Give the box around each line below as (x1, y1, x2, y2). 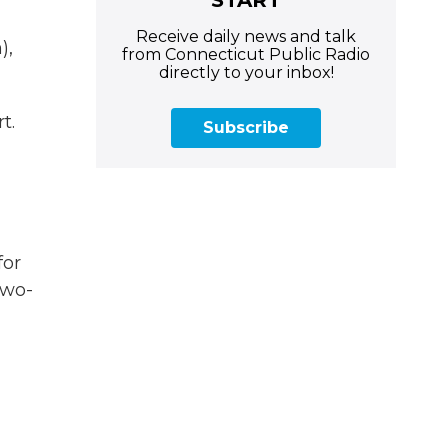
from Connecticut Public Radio (122, 44, 370, 64)
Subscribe (203, 117, 289, 137)
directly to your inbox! (158, 62, 334, 82)
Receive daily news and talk (136, 26, 356, 46)
